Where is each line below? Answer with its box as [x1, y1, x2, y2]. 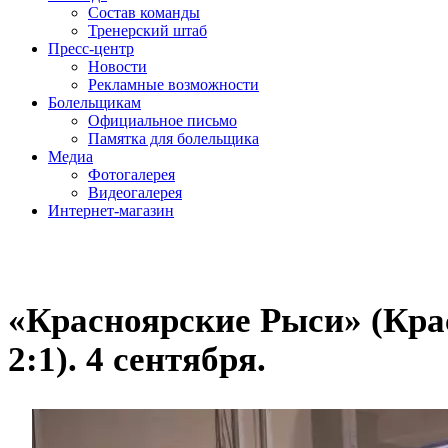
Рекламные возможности [88, 76, 259, 93]
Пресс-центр [48, 40, 134, 57]
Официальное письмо [88, 112, 237, 129]
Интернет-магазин [48, 202, 174, 219]
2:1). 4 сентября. [8, 340, 266, 379]
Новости [88, 58, 147, 75]
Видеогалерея [88, 184, 182, 201]
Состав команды [88, 4, 200, 21]
